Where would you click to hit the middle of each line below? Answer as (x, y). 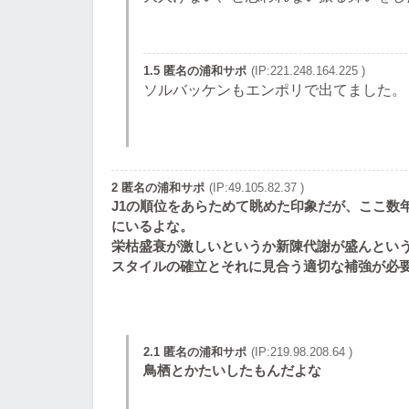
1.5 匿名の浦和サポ (195, 71)
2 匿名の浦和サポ (158, 188)
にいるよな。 (152, 226)
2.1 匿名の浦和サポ (195, 352)
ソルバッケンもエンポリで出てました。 (275, 90)
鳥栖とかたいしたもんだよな (232, 370)
